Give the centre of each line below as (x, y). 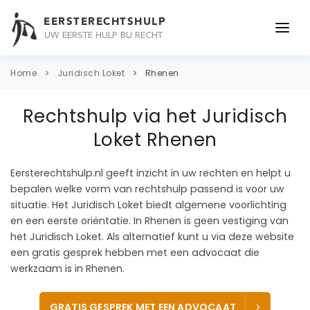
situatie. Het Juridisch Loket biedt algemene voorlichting (148, 205)
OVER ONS (47, 164)
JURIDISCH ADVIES (71, 102)
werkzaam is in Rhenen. (67, 269)
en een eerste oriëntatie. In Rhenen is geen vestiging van (149, 221)
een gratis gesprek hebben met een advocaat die (135, 253)
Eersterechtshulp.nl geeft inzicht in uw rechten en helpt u (151, 173)
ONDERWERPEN (60, 71)
